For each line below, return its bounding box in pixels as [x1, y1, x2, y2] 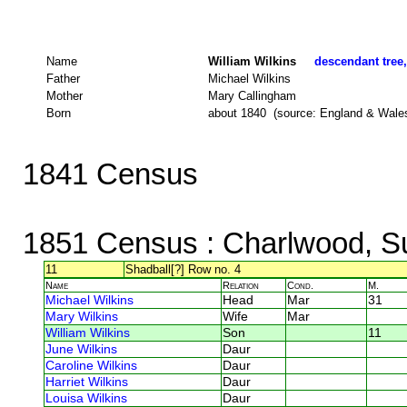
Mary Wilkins [45, 309, 118, 323]
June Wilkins [45, 342, 117, 356]
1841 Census [22, 156, 198, 191]
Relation [223, 279, 259, 291]
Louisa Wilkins [45, 391, 127, 405]
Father [46, 71, 80, 85]
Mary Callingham [208, 88, 296, 103]
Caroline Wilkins [45, 358, 137, 372]
